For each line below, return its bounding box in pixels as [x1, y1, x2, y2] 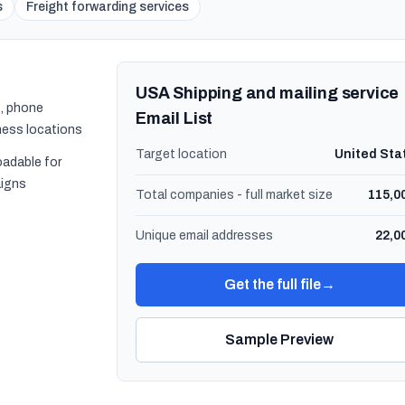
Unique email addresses [136, 229, 273, 242]
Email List [136, 109, 213, 127]
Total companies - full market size [136, 188, 333, 202]
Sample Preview [225, 332, 334, 347]
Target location [136, 147, 227, 161]
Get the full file [223, 277, 321, 292]
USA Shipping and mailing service [136, 84, 400, 102]
